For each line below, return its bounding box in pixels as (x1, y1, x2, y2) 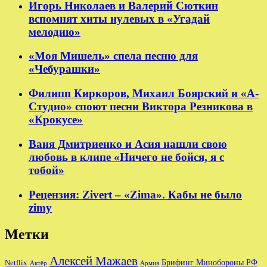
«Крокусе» (29, 113, 83, 126)
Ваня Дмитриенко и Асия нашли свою (29, 137, 227, 150)
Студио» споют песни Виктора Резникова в (29, 100, 253, 113)
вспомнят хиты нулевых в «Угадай (29, 12, 210, 25)
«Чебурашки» (29, 63, 100, 76)
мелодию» (29, 25, 80, 38)
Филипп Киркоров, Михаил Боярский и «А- (29, 87, 259, 100)
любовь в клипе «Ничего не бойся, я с (29, 150, 224, 163)
